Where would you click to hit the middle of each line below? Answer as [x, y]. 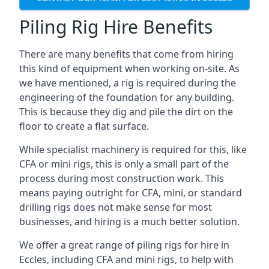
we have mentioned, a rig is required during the [128, 83]
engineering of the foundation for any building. [127, 97]
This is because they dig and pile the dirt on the [126, 112]
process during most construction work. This [122, 178]
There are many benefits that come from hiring [126, 54]
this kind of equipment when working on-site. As [129, 68]
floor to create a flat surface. [84, 126]
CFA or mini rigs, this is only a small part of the [124, 164]
